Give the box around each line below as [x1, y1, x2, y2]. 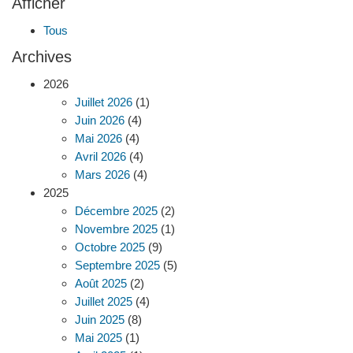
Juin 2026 [75, 113, 124, 127]
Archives [12, 48, 72, 65]
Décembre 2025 [75, 203, 158, 217]
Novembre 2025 [75, 221, 158, 236]
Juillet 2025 [75, 294, 132, 308]
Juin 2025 [75, 312, 124, 326]
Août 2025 [75, 276, 127, 290]
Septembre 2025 [75, 258, 160, 272]
